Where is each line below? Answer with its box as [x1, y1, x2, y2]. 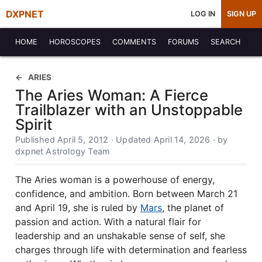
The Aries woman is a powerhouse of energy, [15, 174, 215, 185]
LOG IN [191, 9, 215, 18]
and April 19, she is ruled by [15, 202, 140, 213]
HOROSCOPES [49, 37, 101, 46]
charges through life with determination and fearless [15, 244, 247, 256]
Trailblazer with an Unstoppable [15, 101, 243, 119]
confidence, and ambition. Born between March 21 [15, 188, 237, 199]
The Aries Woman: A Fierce [15, 86, 208, 104]
